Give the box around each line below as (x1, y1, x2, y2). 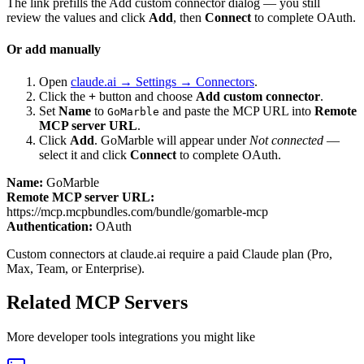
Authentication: (6, 219, 93, 233)
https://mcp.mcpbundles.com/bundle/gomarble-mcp (6, 204, 268, 219)
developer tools (37, 330, 115, 344)
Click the (39, 89, 89, 103)
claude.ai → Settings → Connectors (71, 74, 254, 89)
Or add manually (6, 42, 101, 57)
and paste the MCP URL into (159, 103, 314, 118)
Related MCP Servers (6, 292, 188, 314)
